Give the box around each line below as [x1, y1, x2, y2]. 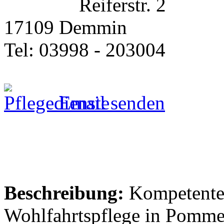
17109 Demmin [4, 16, 127, 38]
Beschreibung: [4, 181, 124, 203]
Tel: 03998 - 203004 [4, 38, 165, 60]
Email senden [54, 91, 165, 113]
